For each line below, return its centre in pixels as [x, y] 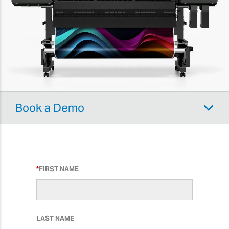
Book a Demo [50, 108]
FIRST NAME [59, 169]
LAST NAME [55, 218]
